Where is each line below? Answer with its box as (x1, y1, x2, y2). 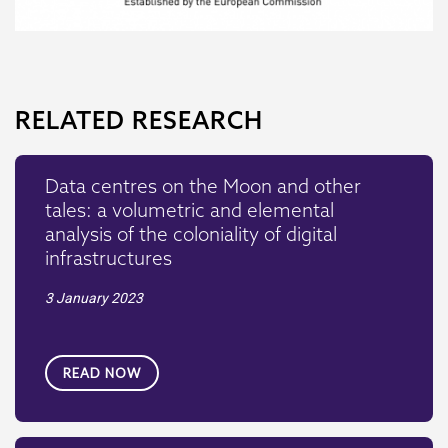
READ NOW (63, 364, 141, 381)
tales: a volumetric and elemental (45, 197, 334, 222)
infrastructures (45, 245, 172, 270)
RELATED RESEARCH (15, 105, 263, 136)
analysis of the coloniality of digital (45, 221, 337, 246)
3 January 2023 (45, 289, 143, 306)
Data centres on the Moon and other (45, 173, 361, 198)
